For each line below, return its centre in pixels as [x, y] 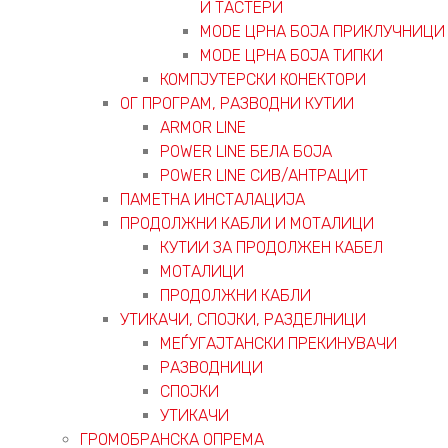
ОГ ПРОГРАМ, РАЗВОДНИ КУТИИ [237, 103]
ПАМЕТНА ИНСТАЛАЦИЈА [212, 199]
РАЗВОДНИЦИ [211, 367]
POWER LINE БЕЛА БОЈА [246, 151]
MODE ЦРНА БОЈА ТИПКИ [291, 55]
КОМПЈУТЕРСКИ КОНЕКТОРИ [263, 79]
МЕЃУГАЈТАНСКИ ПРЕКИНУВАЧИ [278, 343]
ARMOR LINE [203, 127]
